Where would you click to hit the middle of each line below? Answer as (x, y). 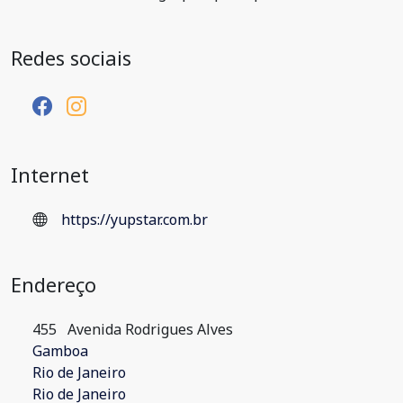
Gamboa (60, 351)
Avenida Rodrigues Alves (148, 329)
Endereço (54, 285)
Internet (50, 175)
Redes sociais (71, 58)
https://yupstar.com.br (134, 219)
